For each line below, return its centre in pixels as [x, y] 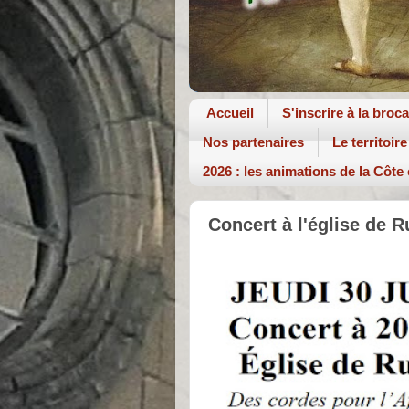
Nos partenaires [253, 142]
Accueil [230, 113]
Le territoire [370, 142]
